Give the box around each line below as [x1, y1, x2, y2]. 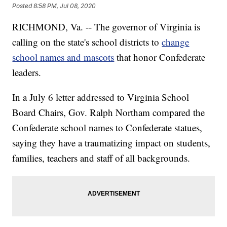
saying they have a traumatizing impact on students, [12, 136, 211, 149]
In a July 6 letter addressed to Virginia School [12, 91, 190, 104]
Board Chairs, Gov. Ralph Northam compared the [12, 106, 205, 119]
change [162, 35, 190, 49]
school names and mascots [12, 51, 115, 64]
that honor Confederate [114, 51, 206, 64]
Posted [12, 2, 34, 10]
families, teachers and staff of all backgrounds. [12, 152, 191, 165]
